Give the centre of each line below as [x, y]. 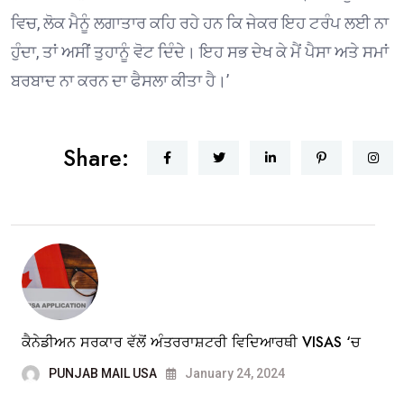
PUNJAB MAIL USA [103, 373]
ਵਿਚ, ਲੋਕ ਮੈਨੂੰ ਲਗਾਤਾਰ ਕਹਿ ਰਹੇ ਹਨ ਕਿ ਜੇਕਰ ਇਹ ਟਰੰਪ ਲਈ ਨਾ [200, 23]
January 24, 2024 [234, 373]
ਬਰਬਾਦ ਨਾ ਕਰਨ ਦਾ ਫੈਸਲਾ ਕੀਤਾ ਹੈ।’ [120, 80]
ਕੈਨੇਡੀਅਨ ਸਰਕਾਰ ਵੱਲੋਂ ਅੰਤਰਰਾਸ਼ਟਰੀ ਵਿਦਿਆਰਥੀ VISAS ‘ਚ [191, 342]
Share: [96, 157]
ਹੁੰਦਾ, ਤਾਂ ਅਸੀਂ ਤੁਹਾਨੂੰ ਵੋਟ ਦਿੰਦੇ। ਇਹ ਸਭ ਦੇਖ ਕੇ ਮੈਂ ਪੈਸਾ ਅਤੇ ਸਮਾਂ [200, 51]
